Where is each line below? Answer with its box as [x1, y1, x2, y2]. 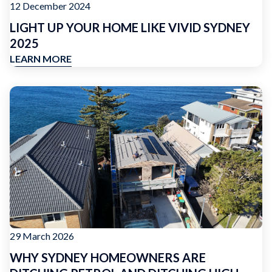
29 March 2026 [10, 230, 74, 242]
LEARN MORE [10, 53, 72, 64]
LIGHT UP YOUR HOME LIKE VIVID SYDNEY [10, 20, 250, 35]
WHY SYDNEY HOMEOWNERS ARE [10, 250, 206, 265]
